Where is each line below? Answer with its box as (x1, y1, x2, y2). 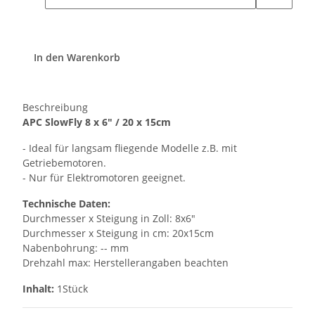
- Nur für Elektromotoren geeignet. (22, 171, 186, 185)
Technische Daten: (22, 197, 110, 211)
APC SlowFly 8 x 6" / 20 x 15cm (22, 115, 171, 129)
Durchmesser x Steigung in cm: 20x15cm (22, 226, 214, 240)
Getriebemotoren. (22, 156, 106, 170)
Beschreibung (22, 101, 88, 115)
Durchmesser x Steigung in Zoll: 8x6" (22, 212, 195, 226)
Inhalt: (22, 282, 54, 296)
